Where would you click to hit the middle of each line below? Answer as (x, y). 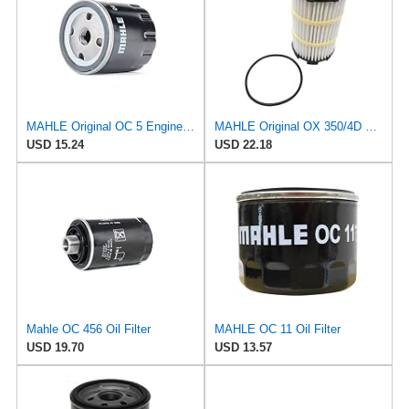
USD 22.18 (243, 144)
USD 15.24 (55, 144)
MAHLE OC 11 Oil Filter (278, 329)
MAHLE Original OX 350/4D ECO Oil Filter (371, 126)
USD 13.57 (243, 347)
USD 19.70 (55, 347)
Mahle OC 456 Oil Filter (88, 329)
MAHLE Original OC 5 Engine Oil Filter (188, 126)
